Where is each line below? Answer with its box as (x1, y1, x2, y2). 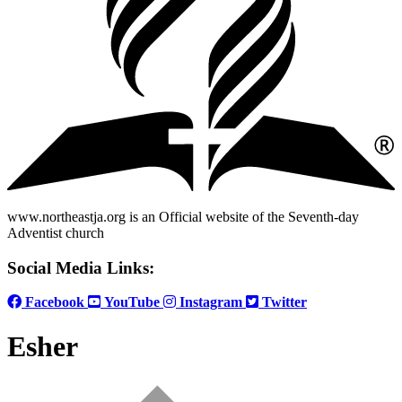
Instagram (176, 294, 242, 310)
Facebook (22, 294, 84, 310)
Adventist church (7, 224, 104, 240)
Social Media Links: (7, 258, 154, 277)
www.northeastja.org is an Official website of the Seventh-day (7, 208, 359, 224)
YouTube (100, 294, 160, 310)
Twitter (258, 294, 307, 310)
